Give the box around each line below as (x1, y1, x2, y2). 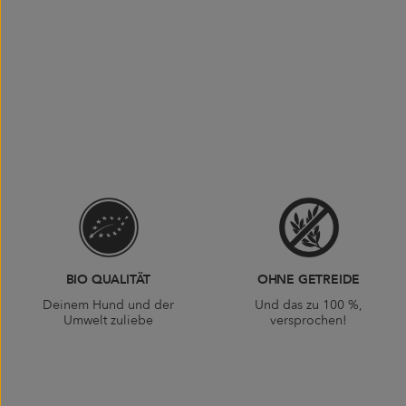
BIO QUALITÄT (65, 271, 151, 289)
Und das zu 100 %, (255, 296, 362, 314)
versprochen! (270, 312, 347, 330)
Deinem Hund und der (43, 296, 174, 314)
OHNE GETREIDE (256, 271, 361, 289)
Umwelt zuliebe (63, 312, 153, 330)
